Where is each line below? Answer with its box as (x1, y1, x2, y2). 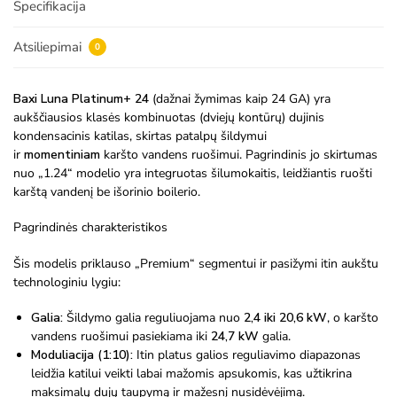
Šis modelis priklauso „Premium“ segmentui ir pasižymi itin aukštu (13, 254, 378, 272)
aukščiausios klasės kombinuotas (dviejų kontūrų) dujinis (13, 109, 324, 127)
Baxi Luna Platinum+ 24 (13, 90, 149, 108)
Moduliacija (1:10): (31, 346, 133, 364)
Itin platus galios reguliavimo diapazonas (133, 346, 361, 364)
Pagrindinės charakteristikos (13, 219, 167, 237)
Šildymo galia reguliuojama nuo (63, 309, 244, 327)
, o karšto (327, 309, 378, 327)
